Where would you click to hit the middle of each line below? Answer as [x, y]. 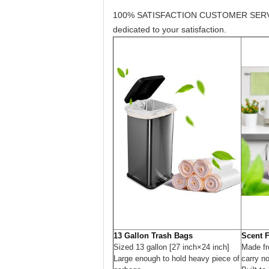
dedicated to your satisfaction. [170, 29]
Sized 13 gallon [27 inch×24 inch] [171, 247]
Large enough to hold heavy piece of [177, 258]
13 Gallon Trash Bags [153, 236]
